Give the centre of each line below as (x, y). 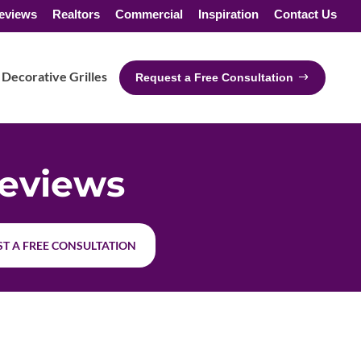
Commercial (149, 14)
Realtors (76, 14)
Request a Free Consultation (214, 77)
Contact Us (305, 14)
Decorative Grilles (54, 76)
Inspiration (228, 14)
